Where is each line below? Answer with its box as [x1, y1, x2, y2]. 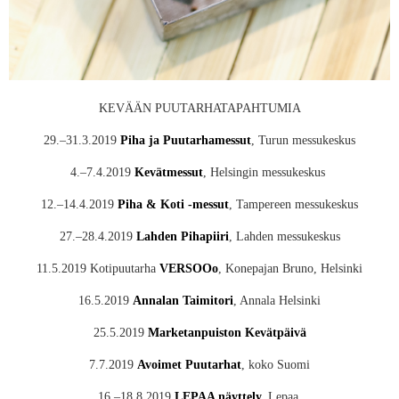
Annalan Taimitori [133, 293, 233, 308]
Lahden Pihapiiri [135, 229, 229, 244]
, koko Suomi [241, 357, 310, 372]
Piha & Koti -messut [118, 197, 229, 212]
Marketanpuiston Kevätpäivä [147, 325, 306, 340]
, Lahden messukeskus [228, 229, 340, 244]
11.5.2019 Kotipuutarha [37, 261, 159, 276]
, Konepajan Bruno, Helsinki [218, 261, 362, 276]
